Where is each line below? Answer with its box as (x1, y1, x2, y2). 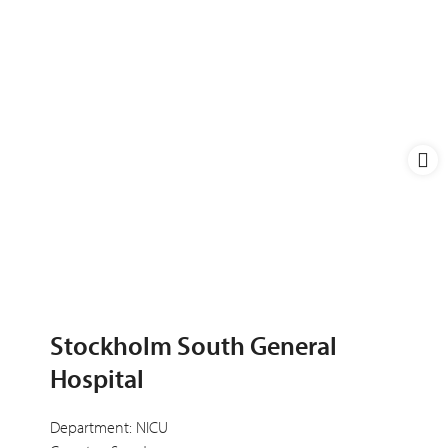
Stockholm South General (50, 328, 337, 362)
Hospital (50, 361, 144, 395)
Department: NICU (50, 416, 168, 437)
